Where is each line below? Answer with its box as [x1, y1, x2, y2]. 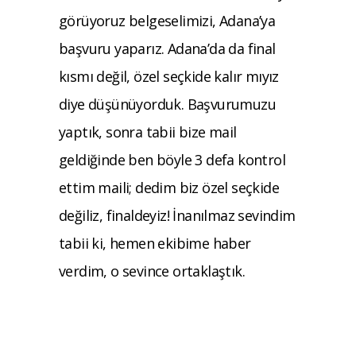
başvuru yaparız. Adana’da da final [59, 38, 276, 58]
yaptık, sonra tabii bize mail [59, 122, 237, 141]
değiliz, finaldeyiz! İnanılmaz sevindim [59, 205, 296, 225]
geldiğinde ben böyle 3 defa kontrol [59, 149, 285, 169]
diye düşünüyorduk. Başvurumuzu [59, 94, 276, 114]
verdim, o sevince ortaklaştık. [59, 261, 245, 281]
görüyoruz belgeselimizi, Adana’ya [59, 10, 276, 30]
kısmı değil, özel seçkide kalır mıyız [59, 66, 279, 86]
